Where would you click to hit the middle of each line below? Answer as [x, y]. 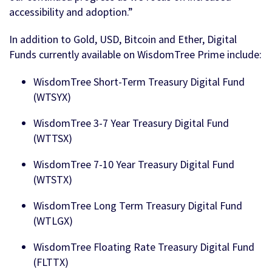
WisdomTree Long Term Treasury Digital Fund [138, 206]
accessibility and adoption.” [71, 12]
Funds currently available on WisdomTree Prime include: [135, 55]
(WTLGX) [53, 221]
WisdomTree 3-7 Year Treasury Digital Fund [131, 123]
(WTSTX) [53, 180]
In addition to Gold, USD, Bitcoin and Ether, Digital [123, 39]
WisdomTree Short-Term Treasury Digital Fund [139, 82]
